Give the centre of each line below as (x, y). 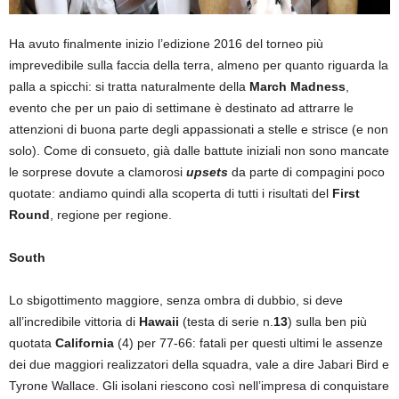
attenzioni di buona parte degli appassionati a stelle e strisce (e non (199, 129)
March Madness (297, 86)
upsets (207, 171)
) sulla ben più (327, 321)
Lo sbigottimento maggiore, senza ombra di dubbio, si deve (176, 300)
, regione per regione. (111, 214)
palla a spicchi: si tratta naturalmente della (129, 86)
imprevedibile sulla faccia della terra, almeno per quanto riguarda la (199, 65)
